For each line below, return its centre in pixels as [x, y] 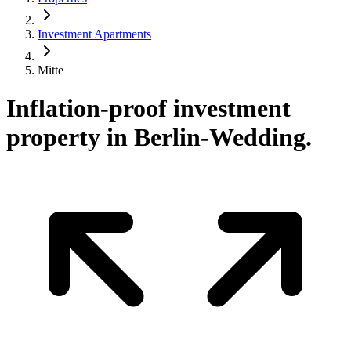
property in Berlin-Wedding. [159, 138]
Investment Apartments [94, 34]
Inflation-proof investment [148, 109]
